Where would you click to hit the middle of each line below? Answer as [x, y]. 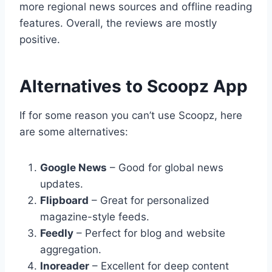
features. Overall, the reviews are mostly [118, 23]
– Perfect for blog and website [149, 233]
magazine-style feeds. [95, 217]
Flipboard [64, 201]
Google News [73, 168]
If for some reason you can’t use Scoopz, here [131, 116]
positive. [40, 40]
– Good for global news [165, 168]
